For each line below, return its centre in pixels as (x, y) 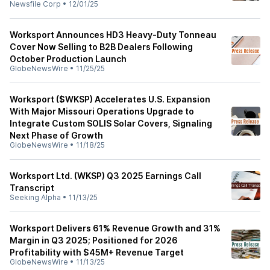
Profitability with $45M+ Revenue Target (97, 252)
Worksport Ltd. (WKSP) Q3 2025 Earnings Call (105, 176)
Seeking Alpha (35, 197)
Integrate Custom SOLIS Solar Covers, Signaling (111, 123)
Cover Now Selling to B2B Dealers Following (101, 47)
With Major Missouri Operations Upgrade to (102, 111)
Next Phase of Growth (56, 135)
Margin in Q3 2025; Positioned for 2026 (94, 240)
